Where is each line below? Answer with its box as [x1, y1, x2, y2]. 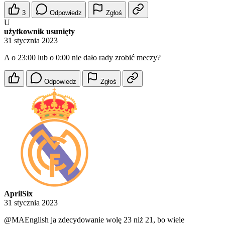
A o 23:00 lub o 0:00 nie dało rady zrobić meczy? [4, 53, 161, 62]
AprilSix [4, 189, 33, 198]
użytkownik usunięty [4, 27, 75, 36]
